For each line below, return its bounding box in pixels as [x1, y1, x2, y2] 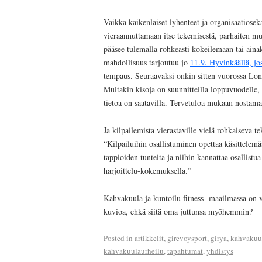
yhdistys [206, 246, 233, 257]
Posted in [104, 233, 133, 244]
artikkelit [135, 233, 164, 244]
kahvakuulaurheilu [104, 246, 164, 257]
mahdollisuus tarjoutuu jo [104, 57, 190, 68]
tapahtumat [167, 246, 203, 257]
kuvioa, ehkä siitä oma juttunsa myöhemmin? [104, 205, 253, 217]
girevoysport [167, 233, 207, 244]
